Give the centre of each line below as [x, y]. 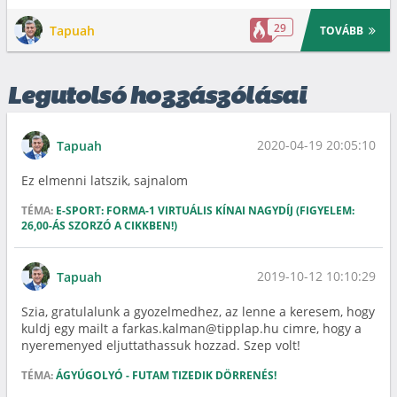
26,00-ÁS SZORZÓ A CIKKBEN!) [99, 226]
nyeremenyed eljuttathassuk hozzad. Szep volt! [161, 345]
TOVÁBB [342, 30]
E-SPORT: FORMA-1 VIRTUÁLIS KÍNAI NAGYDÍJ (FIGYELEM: [205, 210]
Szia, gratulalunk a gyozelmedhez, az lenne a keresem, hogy [198, 311]
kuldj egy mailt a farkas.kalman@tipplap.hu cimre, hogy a [191, 328]
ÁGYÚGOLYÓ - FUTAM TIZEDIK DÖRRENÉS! [166, 375]
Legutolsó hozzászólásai [156, 97]
